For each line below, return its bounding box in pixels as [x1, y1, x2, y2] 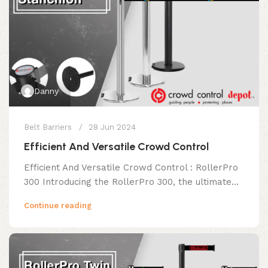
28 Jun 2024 [89, 122, 136, 132]
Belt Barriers [24, 122, 72, 132]
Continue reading [24, 200, 92, 210]
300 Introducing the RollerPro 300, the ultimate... [24, 176, 239, 187]
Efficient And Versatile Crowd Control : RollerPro [24, 162, 238, 173]
